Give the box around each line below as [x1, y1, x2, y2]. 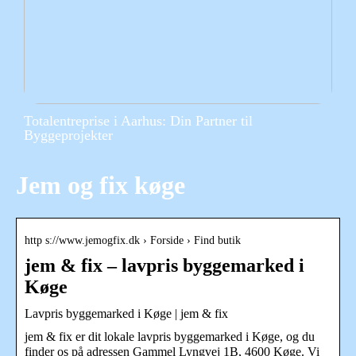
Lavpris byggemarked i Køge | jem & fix [25, 306, 228, 320]
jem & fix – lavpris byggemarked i [25, 254, 304, 276]
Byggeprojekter [24, 127, 113, 143]
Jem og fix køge [16, 171, 185, 200]
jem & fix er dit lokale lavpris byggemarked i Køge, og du [25, 329, 315, 343]
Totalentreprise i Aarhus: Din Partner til [24, 113, 253, 129]
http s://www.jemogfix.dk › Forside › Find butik [25, 234, 241, 246]
